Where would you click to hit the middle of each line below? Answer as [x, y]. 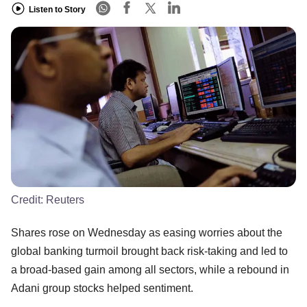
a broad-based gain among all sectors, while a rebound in [150, 269]
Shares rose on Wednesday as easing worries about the [147, 232]
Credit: [28, 199]
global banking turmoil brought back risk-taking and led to [149, 251]
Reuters [65, 199]
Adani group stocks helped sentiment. [102, 288]
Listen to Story [57, 9]
